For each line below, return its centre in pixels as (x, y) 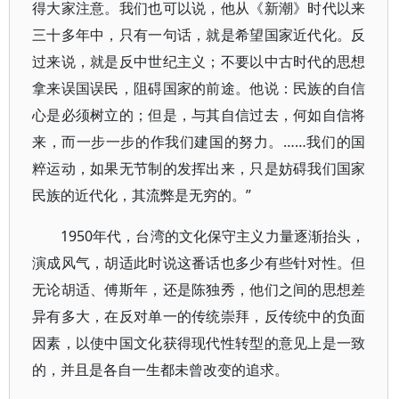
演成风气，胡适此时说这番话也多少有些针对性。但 (199, 263)
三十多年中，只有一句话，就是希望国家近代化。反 (199, 35)
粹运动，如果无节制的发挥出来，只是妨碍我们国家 (199, 168)
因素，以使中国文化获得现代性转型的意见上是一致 (199, 343)
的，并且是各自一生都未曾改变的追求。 (160, 370)
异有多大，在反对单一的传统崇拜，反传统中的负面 (199, 316)
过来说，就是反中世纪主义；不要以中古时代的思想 (199, 61)
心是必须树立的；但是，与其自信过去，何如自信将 (199, 115)
